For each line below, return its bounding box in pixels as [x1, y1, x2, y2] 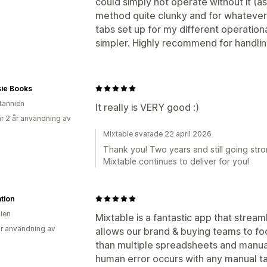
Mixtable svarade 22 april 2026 [103, 129, 212, 138]
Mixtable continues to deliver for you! [103, 156, 249, 166]
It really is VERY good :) [95, 101, 199, 113]
